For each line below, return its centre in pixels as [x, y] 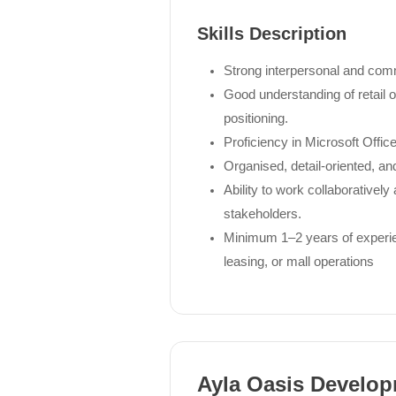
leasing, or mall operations [299, 261]
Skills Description [272, 33]
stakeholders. [263, 213]
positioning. [256, 118]
